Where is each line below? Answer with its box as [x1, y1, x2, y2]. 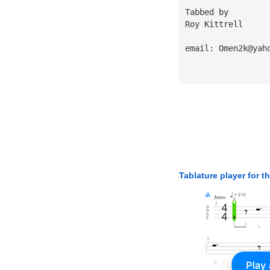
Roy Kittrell [184, 19, 243, 29]
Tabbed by [184, 7, 233, 17]
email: [184, 43, 219, 53]
